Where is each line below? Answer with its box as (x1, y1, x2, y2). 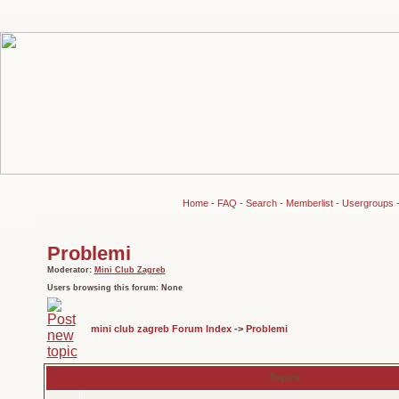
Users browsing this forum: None (46, 283, 183, 292)
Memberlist (285, 198, 333, 208)
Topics (266, 372, 303, 383)
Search (245, 198, 277, 208)
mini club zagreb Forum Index (90, 323, 232, 334)
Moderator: (46, 265, 94, 274)
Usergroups (341, 198, 394, 208)
